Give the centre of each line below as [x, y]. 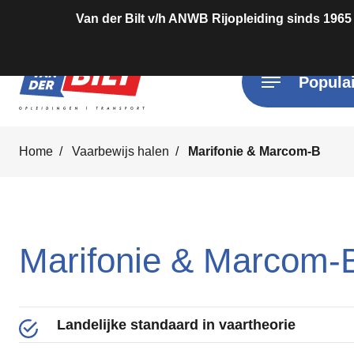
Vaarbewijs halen [121, 151]
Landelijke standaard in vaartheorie [176, 325]
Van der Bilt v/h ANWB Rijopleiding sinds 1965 [214, 19]
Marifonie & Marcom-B [254, 151]
